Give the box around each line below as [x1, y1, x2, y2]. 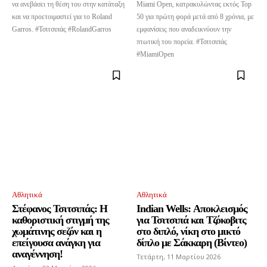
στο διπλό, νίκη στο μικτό [136, 225, 240, 238]
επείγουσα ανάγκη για [12, 237, 100, 249]
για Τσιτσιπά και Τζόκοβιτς [136, 214, 246, 226]
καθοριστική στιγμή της [12, 214, 109, 226]
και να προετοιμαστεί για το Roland [12, 13, 112, 21]
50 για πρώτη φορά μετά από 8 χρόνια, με [136, 13, 254, 21]
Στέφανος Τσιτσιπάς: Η [12, 203, 107, 215]
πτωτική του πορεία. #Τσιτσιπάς [136, 38, 227, 46]
